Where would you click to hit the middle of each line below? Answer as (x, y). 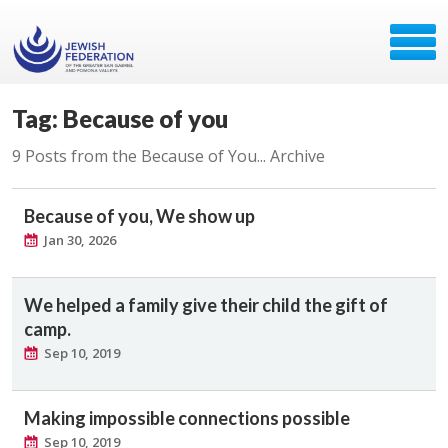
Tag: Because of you (120, 118)
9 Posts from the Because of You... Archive (168, 156)
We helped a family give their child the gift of (206, 305)
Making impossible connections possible (187, 418)
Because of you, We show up (139, 216)
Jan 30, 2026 (80, 240)
